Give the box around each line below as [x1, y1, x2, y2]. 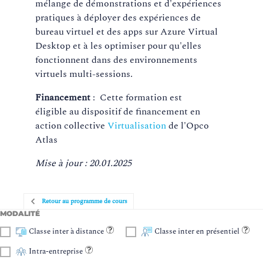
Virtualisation [107, 119, 166, 133]
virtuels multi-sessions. [35, 67, 133, 82]
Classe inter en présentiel [154, 225, 240, 238]
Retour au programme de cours [42, 196, 127, 207]
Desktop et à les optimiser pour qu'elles [35, 39, 201, 53]
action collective [35, 119, 107, 133]
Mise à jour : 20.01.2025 [35, 156, 131, 171]
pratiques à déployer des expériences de [35, 11, 201, 25]
